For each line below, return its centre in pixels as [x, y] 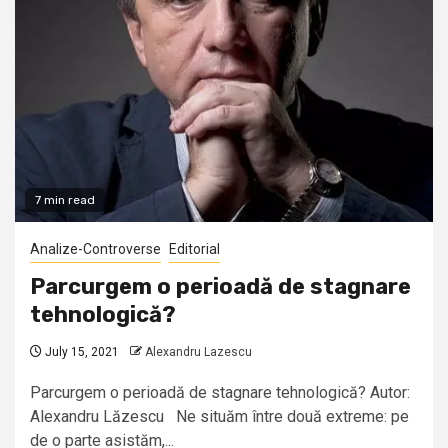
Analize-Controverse [95, 249]
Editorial [194, 249]
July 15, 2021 [80, 352]
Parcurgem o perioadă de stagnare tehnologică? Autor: [220, 393]
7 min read [65, 200]
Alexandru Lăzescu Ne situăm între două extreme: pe [219, 417]
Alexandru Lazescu [198, 352]
